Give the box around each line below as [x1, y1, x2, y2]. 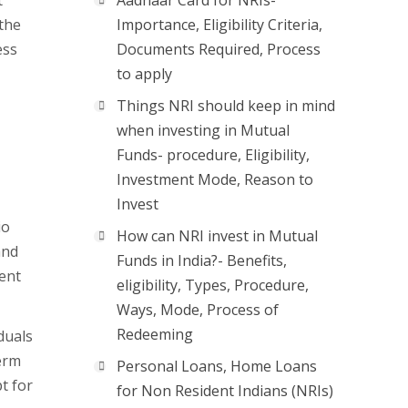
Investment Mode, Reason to [117, 169, 313, 189]
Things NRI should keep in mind [117, 96, 335, 116]
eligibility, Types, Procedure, [117, 275, 309, 295]
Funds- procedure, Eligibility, [117, 145, 310, 165]
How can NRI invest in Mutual [117, 226, 318, 246]
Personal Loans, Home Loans [117, 356, 317, 376]
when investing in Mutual [117, 120, 290, 140]
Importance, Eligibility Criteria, [117, 15, 322, 35]
